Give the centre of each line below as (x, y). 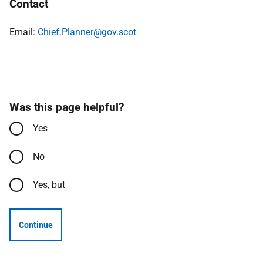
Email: (23, 32)
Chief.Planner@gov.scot (87, 32)
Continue (36, 225)
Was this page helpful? (67, 107)
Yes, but (49, 185)
